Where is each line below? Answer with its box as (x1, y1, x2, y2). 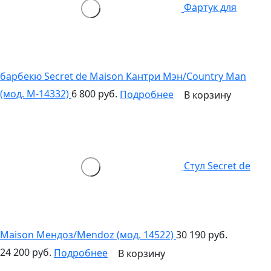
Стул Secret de (184, 159, 250, 173)
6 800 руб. (71, 87, 117, 101)
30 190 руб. (176, 228, 227, 242)
